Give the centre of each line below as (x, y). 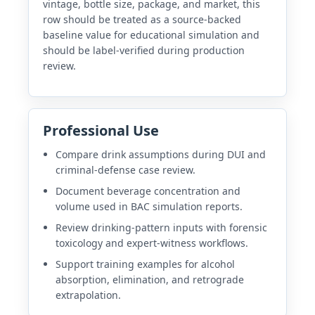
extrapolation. (88, 295)
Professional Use (101, 130)
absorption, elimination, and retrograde (149, 279)
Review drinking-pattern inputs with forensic (161, 227)
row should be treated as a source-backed (142, 19)
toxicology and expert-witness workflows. (152, 243)
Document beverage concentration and (148, 191)
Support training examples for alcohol (145, 264)
